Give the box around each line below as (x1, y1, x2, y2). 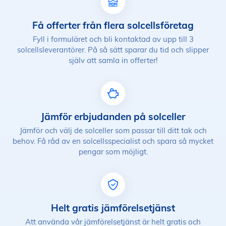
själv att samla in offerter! (69, 57, 157, 65)
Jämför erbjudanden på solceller (41, 111, 185, 122)
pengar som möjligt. (78, 148, 148, 156)
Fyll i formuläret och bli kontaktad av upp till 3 (32, 36, 194, 43)
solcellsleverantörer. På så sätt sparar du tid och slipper (17, 46, 209, 54)
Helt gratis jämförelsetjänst (51, 202, 175, 213)
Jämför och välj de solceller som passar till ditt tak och (19, 127, 207, 135)
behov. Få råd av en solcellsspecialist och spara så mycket (13, 138, 213, 145)
